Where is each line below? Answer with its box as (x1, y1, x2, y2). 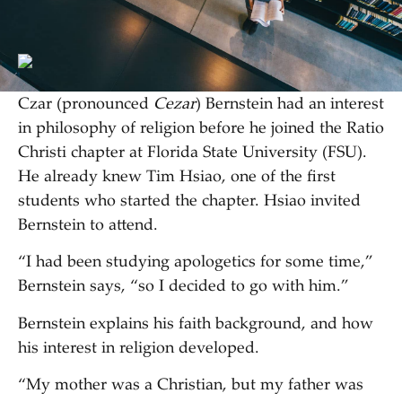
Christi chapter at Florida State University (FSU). (18, 145, 367, 162)
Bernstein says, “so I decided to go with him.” (18, 279, 349, 296)
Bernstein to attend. (18, 218, 158, 234)
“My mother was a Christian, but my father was (18, 378, 363, 395)
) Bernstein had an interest (196, 97, 384, 113)
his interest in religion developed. (18, 340, 259, 357)
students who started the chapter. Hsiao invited (18, 194, 361, 210)
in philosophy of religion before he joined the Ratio (18, 121, 384, 137)
